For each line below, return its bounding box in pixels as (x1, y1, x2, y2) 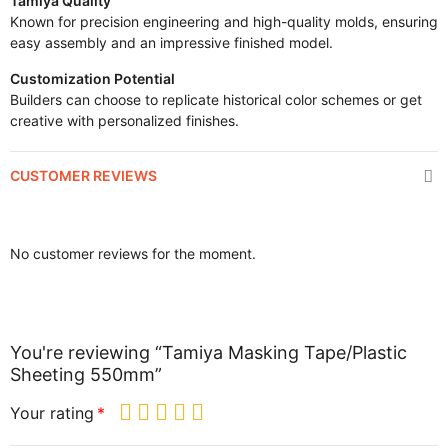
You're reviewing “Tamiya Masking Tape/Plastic (10, 341, 407, 363)
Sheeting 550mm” (10, 363, 162, 385)
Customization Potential (10, 69, 175, 87)
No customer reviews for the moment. (10, 244, 256, 262)
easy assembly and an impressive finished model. (10, 33, 333, 51)
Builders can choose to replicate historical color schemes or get (10, 90, 422, 108)
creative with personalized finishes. (10, 111, 239, 129)
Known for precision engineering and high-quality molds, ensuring (10, 12, 438, 30)
